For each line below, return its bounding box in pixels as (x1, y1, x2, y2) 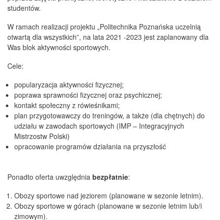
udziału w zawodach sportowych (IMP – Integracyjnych (14, 120, 184, 131)
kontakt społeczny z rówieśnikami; (14, 100, 120, 110)
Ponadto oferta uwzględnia (7, 171, 92, 182)
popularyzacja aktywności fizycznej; (14, 79, 124, 89)
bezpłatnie (92, 171, 128, 182)
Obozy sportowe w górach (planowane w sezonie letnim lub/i (14, 200, 202, 211)
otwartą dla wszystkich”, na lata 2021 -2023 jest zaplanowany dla (7, 32, 209, 42)
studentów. (7, 3, 41, 13)
